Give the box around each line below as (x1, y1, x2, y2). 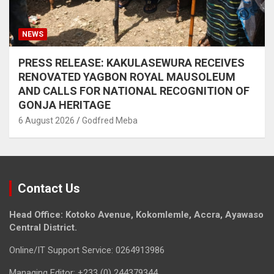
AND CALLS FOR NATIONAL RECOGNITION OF (18, 84, 250, 97)
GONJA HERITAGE (18, 98, 111, 111)
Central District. (9, 222, 77, 233)
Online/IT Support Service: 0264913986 (9, 245, 165, 256)
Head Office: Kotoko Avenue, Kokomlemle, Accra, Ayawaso (9, 209, 264, 220)
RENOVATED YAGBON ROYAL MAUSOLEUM (18, 70, 235, 83)
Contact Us (18, 181, 80, 196)
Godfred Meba (82, 116, 138, 125)
